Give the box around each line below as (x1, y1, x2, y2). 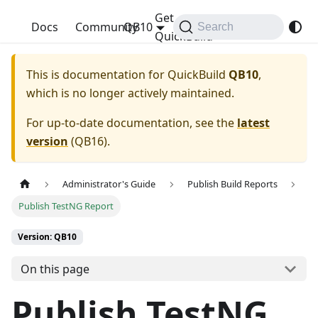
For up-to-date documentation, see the (26, 115, 237, 131)
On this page (20, 261, 89, 277)
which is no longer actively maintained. (26, 85, 234, 101)
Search (197, 21, 234, 33)
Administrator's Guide (62, 177, 156, 191)
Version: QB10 (18, 231, 77, 243)
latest (237, 115, 270, 131)
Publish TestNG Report (18, 199, 114, 213)
